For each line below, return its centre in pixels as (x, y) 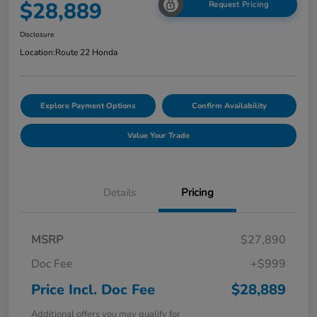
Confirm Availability (229, 105)
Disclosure (37, 34)
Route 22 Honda (86, 52)
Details (120, 192)
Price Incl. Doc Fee (93, 289)
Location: (38, 52)
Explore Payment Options (88, 105)
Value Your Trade (158, 135)
